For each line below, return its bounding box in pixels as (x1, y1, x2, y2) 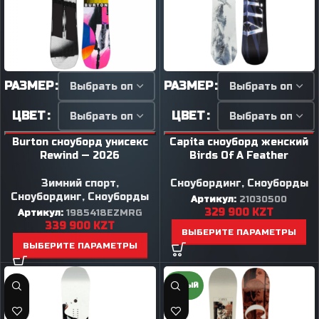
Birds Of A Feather (189, 150, 289, 162)
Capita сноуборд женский (169, 136, 309, 148)
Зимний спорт (41, 177, 116, 189)
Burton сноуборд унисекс (11, 136, 148, 148)
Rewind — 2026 (40, 150, 120, 162)
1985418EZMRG (66, 207, 142, 219)
